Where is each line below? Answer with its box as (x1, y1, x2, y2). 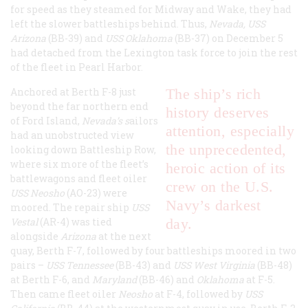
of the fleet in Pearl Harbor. (10, 60, 145, 74)
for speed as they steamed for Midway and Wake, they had (10, 3, 291, 16)
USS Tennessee (46, 258, 113, 272)
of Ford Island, (10, 114, 82, 128)
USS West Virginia (173, 258, 255, 272)
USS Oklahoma (105, 32, 175, 45)
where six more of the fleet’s (10, 157, 148, 171)
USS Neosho (10, 186, 65, 200)
